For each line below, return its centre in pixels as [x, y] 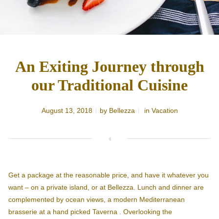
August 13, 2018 [67, 111]
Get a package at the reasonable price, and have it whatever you [108, 175]
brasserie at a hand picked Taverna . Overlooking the [90, 212]
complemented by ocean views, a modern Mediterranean [96, 200]
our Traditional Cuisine [109, 85]
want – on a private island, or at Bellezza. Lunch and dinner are [106, 187]
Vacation [164, 111]
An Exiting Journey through [109, 66]
